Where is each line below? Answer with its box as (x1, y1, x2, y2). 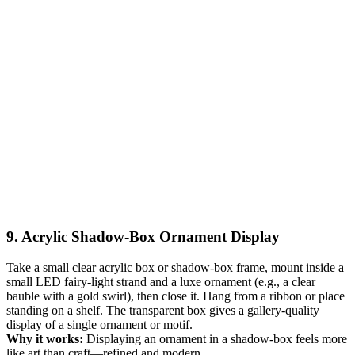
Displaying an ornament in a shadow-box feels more (83, 331, 347, 345)
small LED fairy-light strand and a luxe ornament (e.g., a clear (6, 274, 315, 288)
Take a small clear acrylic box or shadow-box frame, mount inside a (6, 260, 344, 274)
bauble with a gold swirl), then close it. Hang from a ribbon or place (6, 288, 345, 303)
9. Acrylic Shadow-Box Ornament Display (6, 228, 280, 246)
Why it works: (6, 331, 83, 345)
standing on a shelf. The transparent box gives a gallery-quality (6, 303, 319, 317)
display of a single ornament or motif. (6, 317, 193, 331)
